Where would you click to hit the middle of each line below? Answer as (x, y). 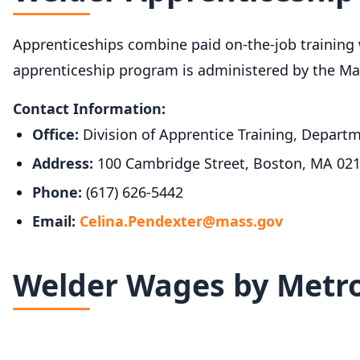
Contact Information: (89, 109)
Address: (63, 164)
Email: (54, 221)
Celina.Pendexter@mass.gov (181, 221)
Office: (55, 135)
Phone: (57, 192)
